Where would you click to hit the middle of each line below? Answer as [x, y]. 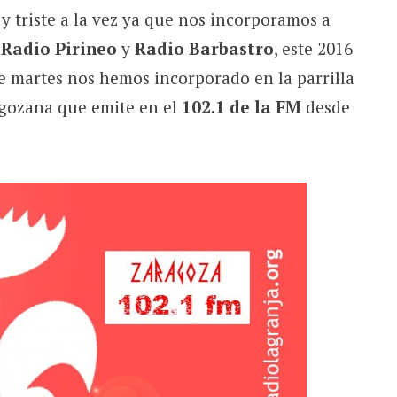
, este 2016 [313, 48]
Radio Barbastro [204, 48]
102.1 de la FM [241, 106]
